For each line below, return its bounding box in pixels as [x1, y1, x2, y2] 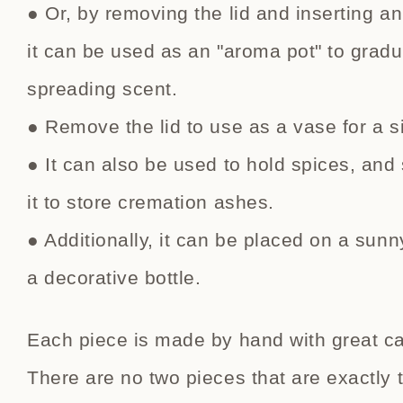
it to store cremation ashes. [27, 192, 274, 212]
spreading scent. [27, 78, 178, 99]
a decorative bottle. [27, 267, 201, 288]
